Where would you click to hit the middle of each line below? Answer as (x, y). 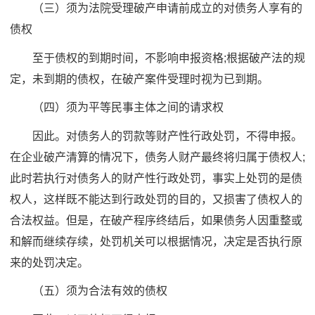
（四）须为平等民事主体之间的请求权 (117, 107)
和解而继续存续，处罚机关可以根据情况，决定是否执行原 (156, 241)
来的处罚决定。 (49, 262)
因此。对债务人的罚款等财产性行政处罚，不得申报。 (156, 136)
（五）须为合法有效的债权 (89, 291)
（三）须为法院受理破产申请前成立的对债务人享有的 (156, 8)
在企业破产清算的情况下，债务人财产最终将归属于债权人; (157, 157)
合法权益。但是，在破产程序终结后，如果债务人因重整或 (156, 220)
